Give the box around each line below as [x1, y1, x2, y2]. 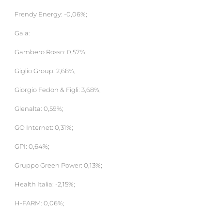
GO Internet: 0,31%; [15, 124, 73, 132]
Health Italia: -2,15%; [15, 181, 75, 188]
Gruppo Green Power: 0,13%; [15, 162, 102, 170]
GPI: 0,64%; [15, 143, 49, 151]
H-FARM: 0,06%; [15, 200, 64, 207]
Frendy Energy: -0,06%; [15, 11, 87, 18]
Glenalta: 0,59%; [15, 105, 63, 113]
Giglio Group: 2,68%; [15, 67, 76, 75]
